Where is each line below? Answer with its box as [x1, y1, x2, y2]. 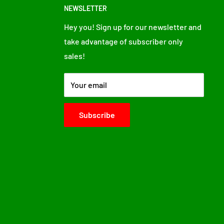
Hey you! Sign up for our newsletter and [64, 22, 201, 32]
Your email [70, 80, 107, 90]
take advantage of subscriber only [64, 36, 183, 46]
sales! [64, 51, 85, 61]
